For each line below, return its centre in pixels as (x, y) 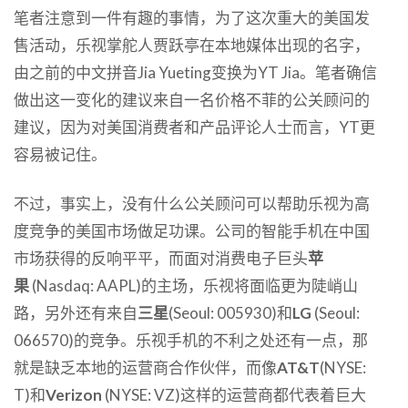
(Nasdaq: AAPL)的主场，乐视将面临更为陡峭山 (195, 285)
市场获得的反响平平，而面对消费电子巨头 (161, 258)
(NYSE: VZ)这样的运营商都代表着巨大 (234, 394)
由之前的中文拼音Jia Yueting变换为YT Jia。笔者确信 (195, 72)
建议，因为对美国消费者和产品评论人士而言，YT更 (194, 127)
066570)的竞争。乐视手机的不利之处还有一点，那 (191, 340)
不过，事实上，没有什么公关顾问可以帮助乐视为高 (192, 203)
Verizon (74, 394)
